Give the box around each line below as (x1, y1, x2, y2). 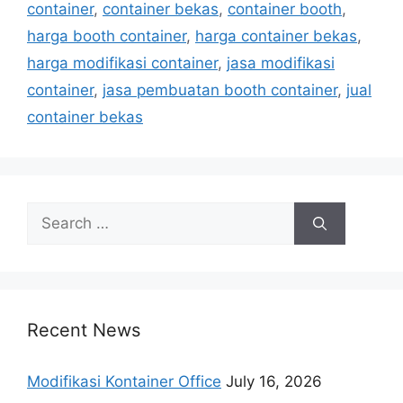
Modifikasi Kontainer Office (27, 372, 221, 391)
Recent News (27, 319, 140, 342)
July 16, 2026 (226, 372, 322, 391)
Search (26, 203, 76, 222)
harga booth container (27, 27, 186, 46)
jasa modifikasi (227, 54, 335, 73)
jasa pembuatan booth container (103, 81, 337, 100)
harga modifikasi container (27, 54, 218, 73)
